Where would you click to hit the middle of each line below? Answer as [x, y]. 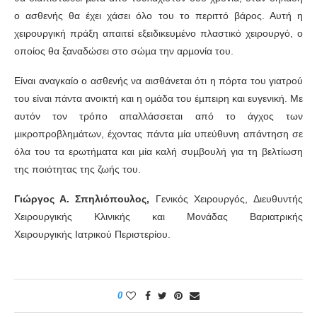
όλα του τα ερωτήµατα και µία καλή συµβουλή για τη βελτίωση [158, 152]
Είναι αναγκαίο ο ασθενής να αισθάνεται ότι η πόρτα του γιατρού [158, 81]
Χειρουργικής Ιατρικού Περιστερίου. [92, 235]
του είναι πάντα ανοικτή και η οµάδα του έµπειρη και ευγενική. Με [158, 99]
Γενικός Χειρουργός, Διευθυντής [229, 199]
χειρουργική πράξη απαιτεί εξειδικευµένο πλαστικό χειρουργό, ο [158, 34]
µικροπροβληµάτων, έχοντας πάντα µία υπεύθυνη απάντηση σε [158, 134]
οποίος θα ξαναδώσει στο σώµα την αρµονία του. [124, 51]
